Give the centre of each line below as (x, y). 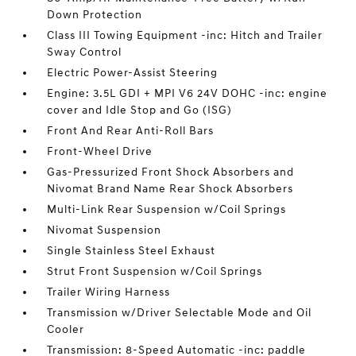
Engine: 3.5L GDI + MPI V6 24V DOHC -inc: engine (188, 93)
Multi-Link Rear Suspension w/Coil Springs (167, 209)
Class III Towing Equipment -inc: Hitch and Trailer (185, 35)
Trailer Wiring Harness (109, 292)
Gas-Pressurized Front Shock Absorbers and (171, 172)
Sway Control (85, 52)
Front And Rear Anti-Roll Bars (131, 131)
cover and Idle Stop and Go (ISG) (140, 110)
